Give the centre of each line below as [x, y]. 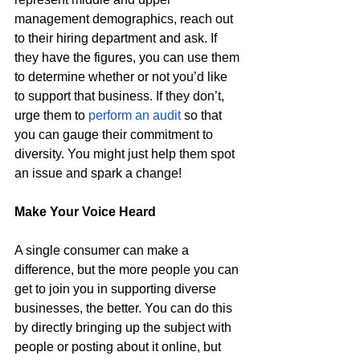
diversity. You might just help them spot [126, 154]
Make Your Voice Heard [87, 212]
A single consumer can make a [103, 251]
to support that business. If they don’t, [121, 96]
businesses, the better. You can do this [125, 309]
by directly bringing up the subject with [125, 328]
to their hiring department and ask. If [117, 39]
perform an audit [135, 116]
